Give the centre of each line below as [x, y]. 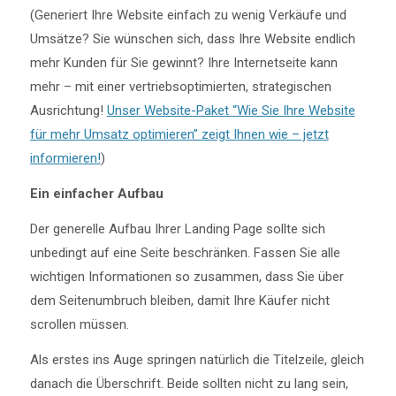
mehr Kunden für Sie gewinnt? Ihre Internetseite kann [183, 63]
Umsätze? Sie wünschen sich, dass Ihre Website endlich [192, 39]
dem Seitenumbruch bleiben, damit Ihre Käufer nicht [179, 300]
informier [56, 159]
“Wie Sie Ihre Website [293, 111]
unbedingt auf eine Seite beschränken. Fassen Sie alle [185, 252]
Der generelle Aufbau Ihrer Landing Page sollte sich [177, 228]
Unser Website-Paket [169, 111]
